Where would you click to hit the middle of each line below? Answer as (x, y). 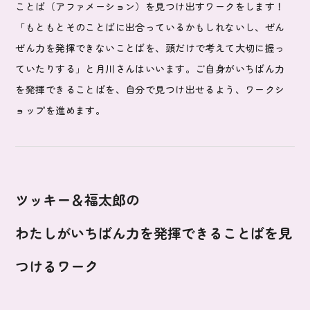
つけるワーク (57, 266)
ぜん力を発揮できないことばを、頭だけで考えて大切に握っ (150, 48)
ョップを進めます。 (61, 110)
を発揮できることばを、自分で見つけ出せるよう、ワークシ (150, 90)
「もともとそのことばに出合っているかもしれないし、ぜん (150, 27)
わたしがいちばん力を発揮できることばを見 (154, 233)
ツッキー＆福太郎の (78, 200)
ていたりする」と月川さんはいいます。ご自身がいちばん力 (150, 69)
